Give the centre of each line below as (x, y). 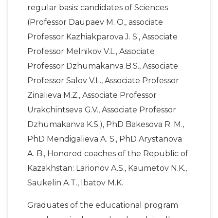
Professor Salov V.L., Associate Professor (103, 81)
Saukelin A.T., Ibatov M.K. (75, 183)
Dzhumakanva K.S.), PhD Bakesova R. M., (106, 125)
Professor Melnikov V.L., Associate (91, 52)
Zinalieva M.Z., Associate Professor (92, 95)
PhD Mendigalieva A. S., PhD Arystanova (105, 139)
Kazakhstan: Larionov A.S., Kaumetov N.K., (107, 168)
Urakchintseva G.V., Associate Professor (102, 110)
